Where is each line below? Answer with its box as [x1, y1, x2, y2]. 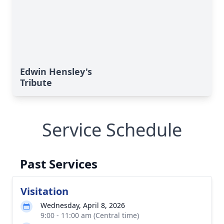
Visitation [20, 184, 68, 198]
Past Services [20, 155, 97, 172]
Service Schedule [42, 117, 182, 142]
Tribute [20, 76, 52, 88]
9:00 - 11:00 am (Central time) [40, 210, 139, 220]
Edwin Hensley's [20, 65, 92, 77]
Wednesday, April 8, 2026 [40, 200, 125, 210]
